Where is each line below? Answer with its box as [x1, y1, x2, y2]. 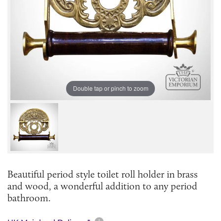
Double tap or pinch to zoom [73, 84, 148, 93]
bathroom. [7, 191, 51, 204]
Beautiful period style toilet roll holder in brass [7, 168, 198, 180]
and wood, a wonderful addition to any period [7, 180, 197, 192]
